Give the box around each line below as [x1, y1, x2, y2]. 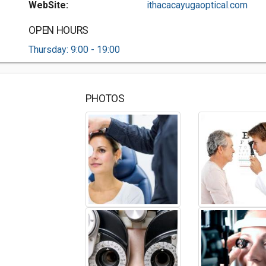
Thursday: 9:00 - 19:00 [28, 44, 121, 55]
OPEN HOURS [28, 24, 88, 36]
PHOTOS [85, 93, 125, 104]
